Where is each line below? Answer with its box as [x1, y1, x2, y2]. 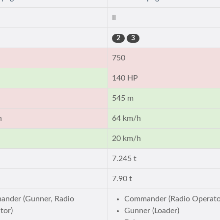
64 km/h [112, 114, 141, 122]
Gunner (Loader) [124, 207, 180, 215]
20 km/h [112, 135, 141, 142]
